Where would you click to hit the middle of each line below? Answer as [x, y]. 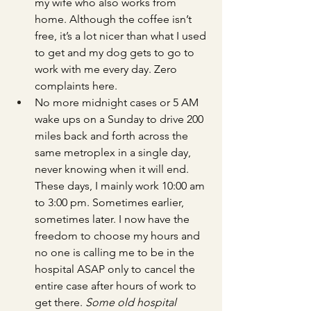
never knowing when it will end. [113, 169]
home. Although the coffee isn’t [115, 19]
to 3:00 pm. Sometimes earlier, [111, 202]
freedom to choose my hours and [119, 236]
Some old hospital [132, 302]
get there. [60, 302]
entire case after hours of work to [117, 286]
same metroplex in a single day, [114, 152]
